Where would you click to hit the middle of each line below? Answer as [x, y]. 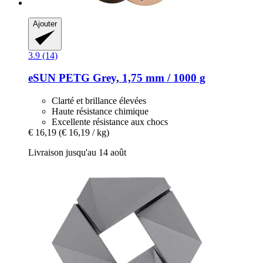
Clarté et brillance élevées [99, 101]
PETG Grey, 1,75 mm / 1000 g [131, 78]
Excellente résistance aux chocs [110, 122]
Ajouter [45, 23]
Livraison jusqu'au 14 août [77, 153]
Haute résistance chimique [100, 112]
